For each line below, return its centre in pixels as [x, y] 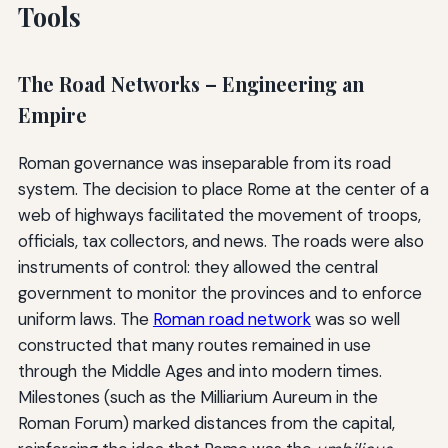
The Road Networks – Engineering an [190, 83]
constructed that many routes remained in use [194, 345]
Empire [52, 114]
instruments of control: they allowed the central [197, 267]
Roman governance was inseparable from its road [204, 163]
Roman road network [231, 319]
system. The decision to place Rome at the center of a [223, 189]
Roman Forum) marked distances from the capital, [206, 423]
